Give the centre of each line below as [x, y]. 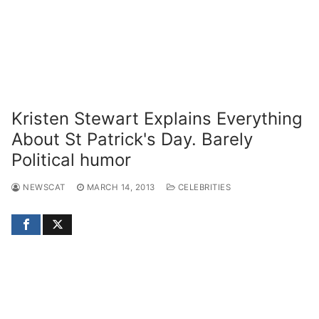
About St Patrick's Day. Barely [132, 139]
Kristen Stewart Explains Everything [157, 118]
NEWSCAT [43, 187]
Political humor [71, 159]
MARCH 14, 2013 [121, 187]
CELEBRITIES [203, 187]
